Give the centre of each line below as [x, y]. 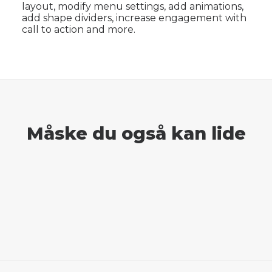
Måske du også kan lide [136, 133]
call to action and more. [79, 29]
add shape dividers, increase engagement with [134, 18]
